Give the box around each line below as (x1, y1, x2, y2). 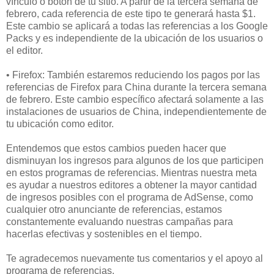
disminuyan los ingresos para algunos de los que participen (6, 155, 264, 166)
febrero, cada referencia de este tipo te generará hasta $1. (6, 8, 256, 19)
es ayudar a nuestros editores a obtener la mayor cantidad (6, 179, 257, 190)
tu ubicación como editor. (6, 118, 114, 129)
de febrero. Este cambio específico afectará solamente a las (6, 94, 264, 105)
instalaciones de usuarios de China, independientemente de (6, 106, 267, 117)
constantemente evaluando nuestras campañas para (6, 216, 233, 227)
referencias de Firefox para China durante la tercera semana (6, 81, 267, 92)
